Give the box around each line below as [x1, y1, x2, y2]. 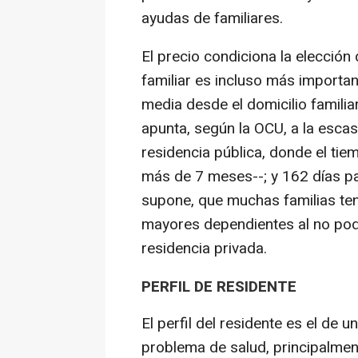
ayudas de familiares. [141, 7, 283, 30]
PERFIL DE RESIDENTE [141, 276, 296, 299]
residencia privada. [141, 237, 267, 261]
